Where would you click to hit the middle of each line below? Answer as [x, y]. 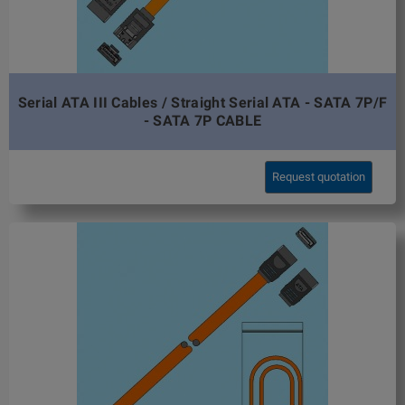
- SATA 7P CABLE [202, 120]
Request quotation [319, 177]
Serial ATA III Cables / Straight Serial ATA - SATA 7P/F [202, 102]
